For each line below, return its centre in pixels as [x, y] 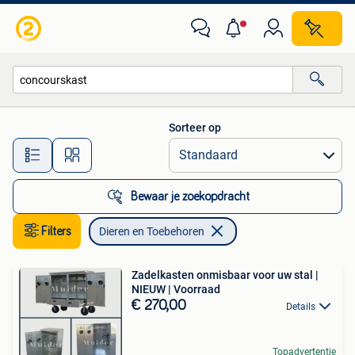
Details [301, 307]
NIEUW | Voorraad [176, 289]
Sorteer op [195, 128]
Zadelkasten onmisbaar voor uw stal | [225, 275]
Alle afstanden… [167, 148]
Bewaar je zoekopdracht [190, 197]
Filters [56, 231]
